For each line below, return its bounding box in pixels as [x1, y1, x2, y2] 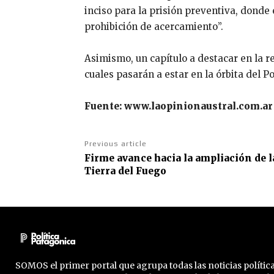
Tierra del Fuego [84, 165, 166, 177]
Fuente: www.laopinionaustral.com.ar [84, 100, 273, 113]
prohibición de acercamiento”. [84, 21, 223, 33]
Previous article [84, 139, 147, 149]
